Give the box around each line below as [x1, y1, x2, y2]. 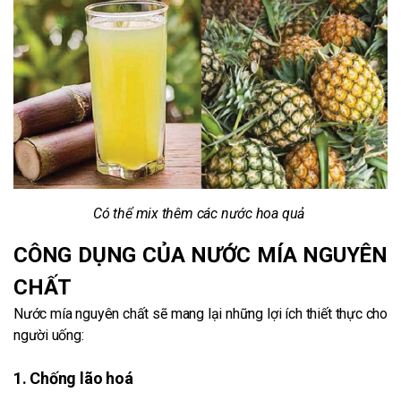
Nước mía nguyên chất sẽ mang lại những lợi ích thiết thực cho [13, 304, 388, 322]
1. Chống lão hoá [13, 368, 133, 388]
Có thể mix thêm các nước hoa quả [93, 204, 308, 222]
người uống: [13, 326, 84, 344]
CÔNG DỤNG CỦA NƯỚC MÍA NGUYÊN [13, 242, 388, 268]
